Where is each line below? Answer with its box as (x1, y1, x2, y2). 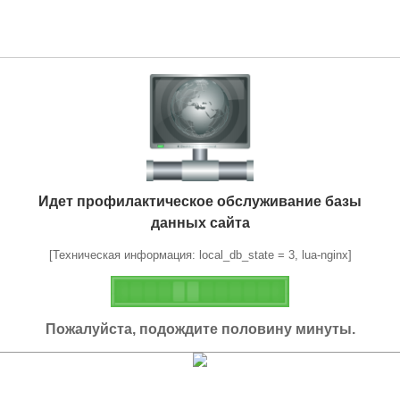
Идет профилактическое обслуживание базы (38, 193, 362, 209)
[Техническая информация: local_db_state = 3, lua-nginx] (48, 247, 352, 262)
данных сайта (150, 214, 250, 230)
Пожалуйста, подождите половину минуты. (45, 321, 355, 337)
